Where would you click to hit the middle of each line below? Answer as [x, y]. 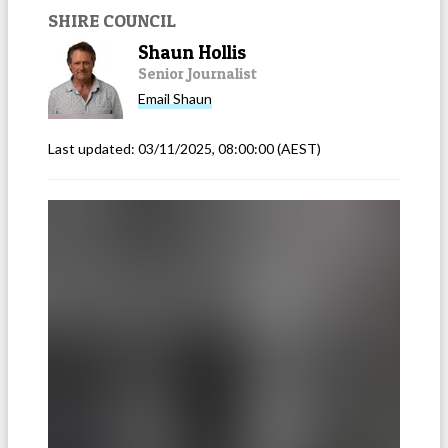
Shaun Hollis [192, 52]
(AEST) [297, 148]
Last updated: [93, 148]
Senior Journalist [197, 73]
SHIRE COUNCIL [112, 19]
